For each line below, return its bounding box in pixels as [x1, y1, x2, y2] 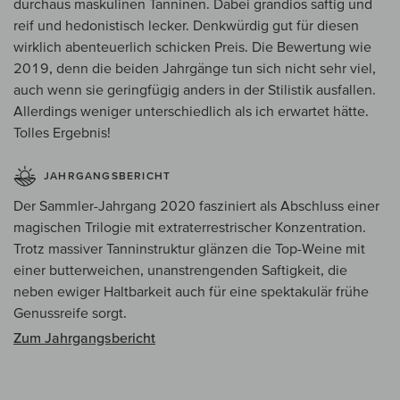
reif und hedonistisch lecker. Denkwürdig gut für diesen [13, 17, 359, 34]
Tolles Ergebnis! [13, 124, 111, 141]
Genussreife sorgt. [13, 304, 127, 321]
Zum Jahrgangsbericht [13, 329, 155, 346]
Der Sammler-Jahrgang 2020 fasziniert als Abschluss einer [13, 197, 379, 214]
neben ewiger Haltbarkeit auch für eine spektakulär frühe [13, 283, 369, 300]
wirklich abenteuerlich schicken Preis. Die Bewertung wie [13, 38, 371, 55]
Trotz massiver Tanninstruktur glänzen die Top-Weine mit [13, 240, 365, 257]
